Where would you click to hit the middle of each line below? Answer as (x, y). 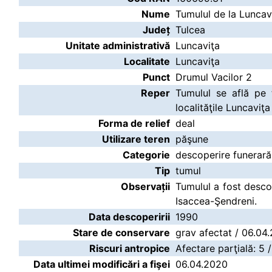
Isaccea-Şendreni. (216, 201)
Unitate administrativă (118, 46)
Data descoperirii (129, 217)
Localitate (147, 61)
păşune (192, 139)
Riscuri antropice (130, 248)
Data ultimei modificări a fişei (102, 264)
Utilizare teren (136, 139)
